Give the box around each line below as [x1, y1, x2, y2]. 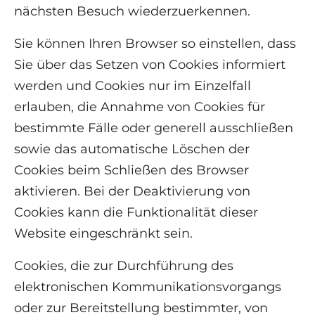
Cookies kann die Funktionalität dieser [14, 205, 258, 221]
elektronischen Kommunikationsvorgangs [14, 279, 281, 295]
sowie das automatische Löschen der [14, 141, 250, 157]
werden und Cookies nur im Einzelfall [14, 78, 251, 94]
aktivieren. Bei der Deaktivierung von [14, 184, 250, 200]
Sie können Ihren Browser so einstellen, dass [14, 36, 296, 52]
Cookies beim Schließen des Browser [14, 162, 249, 179]
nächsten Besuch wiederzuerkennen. [14, 4, 250, 20]
